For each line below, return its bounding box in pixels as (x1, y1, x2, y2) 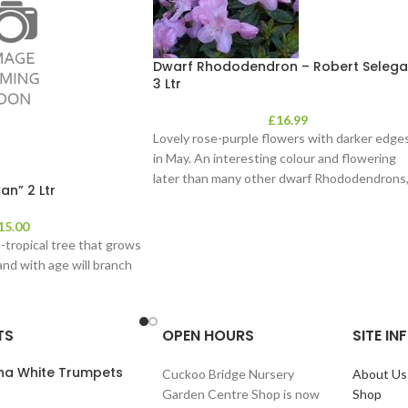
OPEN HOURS (161, 324, 254, 346)
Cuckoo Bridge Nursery (161, 365, 294, 382)
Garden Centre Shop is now (161, 385, 320, 402)
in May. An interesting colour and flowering (153, 150, 396, 166)
